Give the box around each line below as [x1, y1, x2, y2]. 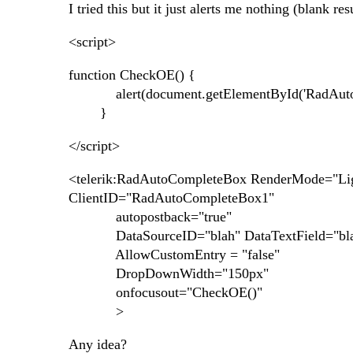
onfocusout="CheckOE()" [69, 284, 262, 301]
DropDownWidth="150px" [69, 266, 269, 282]
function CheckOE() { [69, 67, 195, 84]
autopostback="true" [69, 209, 232, 225]
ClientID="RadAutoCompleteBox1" [69, 190, 278, 206]
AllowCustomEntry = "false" [69, 247, 280, 263]
